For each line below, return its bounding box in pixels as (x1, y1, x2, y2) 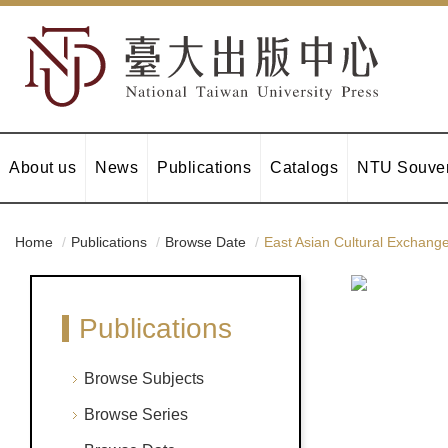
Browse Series (84, 406, 188, 423)
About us (9, 159, 76, 176)
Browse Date (165, 234, 246, 250)
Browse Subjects (84, 370, 204, 387)
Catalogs (270, 159, 338, 176)
